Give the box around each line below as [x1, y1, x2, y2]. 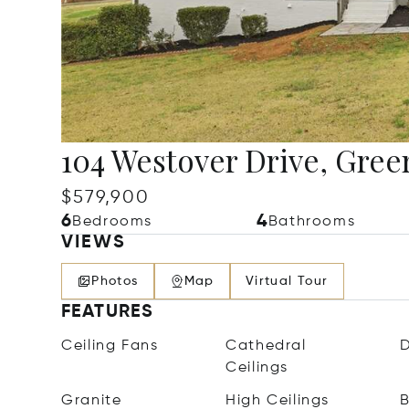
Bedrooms [72, 215, 153, 229]
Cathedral [225, 339, 307, 353]
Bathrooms [267, 215, 356, 229]
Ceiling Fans [61, 339, 159, 353]
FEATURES [61, 303, 153, 321]
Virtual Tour [245, 275, 329, 288]
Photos [91, 275, 139, 288]
